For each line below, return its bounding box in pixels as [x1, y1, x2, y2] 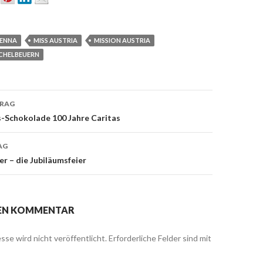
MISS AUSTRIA [33, 36, 77, 44]
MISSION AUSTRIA [94, 36, 150, 44]
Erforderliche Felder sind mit [109, 233, 211, 243]
